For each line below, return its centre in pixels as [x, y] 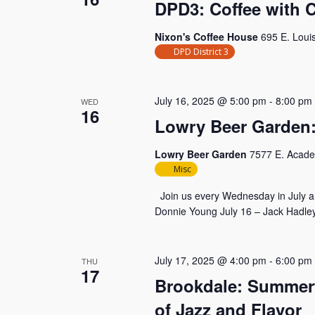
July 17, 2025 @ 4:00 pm [210, 260]
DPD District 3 [201, 52]
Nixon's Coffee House [207, 37]
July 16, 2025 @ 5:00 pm [210, 101]
